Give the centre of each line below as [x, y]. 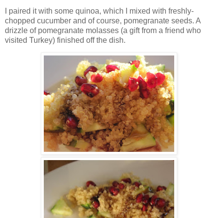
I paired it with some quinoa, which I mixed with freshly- [99, 11]
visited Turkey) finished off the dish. [65, 40]
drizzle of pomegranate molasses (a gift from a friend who [103, 30]
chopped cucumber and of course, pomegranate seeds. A [103, 20]
